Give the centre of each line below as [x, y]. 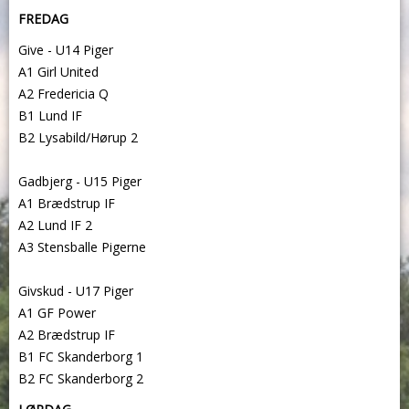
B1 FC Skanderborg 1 [81, 357]
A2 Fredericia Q [63, 94]
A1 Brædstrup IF [68, 204]
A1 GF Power [57, 313]
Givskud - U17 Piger [76, 291]
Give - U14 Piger [66, 50]
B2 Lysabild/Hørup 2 [78, 138]
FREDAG [43, 19]
